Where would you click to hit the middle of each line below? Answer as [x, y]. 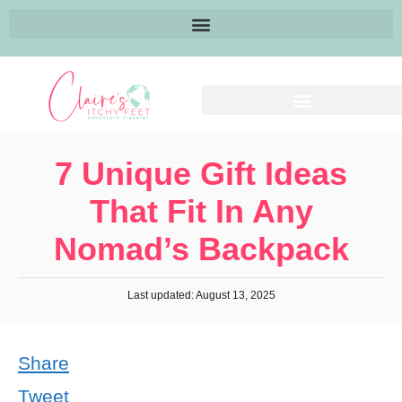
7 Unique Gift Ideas [201, 174]
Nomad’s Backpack [201, 249]
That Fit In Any [201, 211]
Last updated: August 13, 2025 [201, 295]
